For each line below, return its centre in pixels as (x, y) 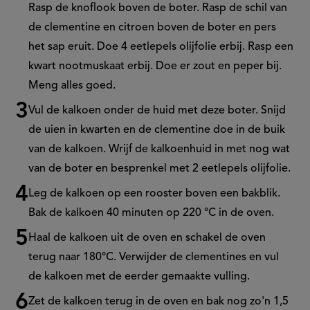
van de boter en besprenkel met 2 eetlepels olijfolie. (160, 169)
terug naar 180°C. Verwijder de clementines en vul (154, 258)
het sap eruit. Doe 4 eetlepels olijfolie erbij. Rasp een (161, 47)
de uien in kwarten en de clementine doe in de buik (157, 130)
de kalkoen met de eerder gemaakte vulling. (139, 277)
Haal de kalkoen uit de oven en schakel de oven (147, 238)
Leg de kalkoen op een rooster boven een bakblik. (155, 194)
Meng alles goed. (72, 86)
